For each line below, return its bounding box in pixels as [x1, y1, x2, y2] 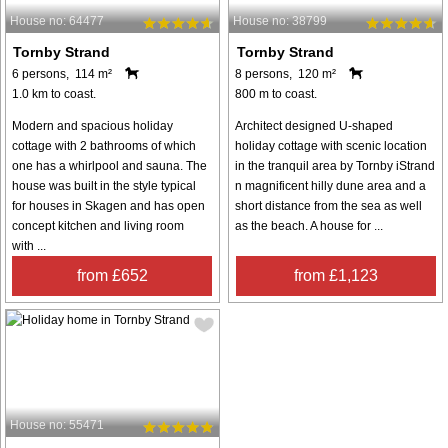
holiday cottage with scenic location [235, 138, 428, 153]
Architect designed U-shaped [235, 118, 394, 133]
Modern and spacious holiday [12, 118, 173, 133]
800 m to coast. [235, 86, 318, 101]
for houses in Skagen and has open [12, 198, 205, 213]
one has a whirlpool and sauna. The [12, 158, 207, 173]
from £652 [76, 266, 148, 284]
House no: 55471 [10, 418, 104, 433]
